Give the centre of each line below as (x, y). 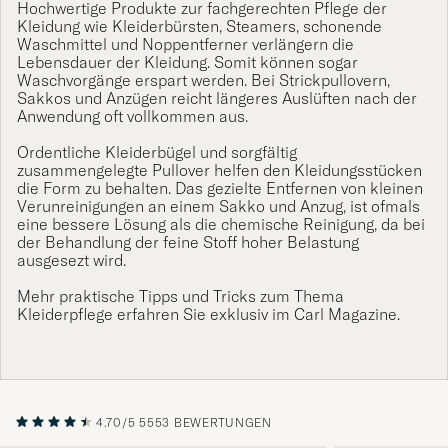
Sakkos (44, 98)
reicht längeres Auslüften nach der (292, 98)
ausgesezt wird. (71, 260)
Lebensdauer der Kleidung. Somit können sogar (187, 62)
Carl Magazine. (347, 314)
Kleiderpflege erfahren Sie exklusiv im (155, 314)
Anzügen (136, 98)
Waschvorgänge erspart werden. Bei (148, 80)
